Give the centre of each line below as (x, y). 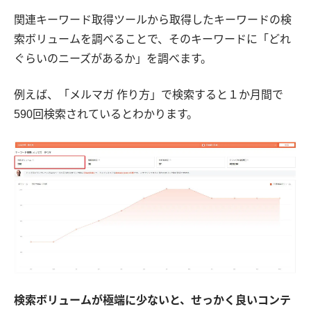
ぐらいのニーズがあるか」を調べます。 (113, 58)
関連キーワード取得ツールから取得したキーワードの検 (153, 19)
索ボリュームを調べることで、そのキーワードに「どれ (152, 39)
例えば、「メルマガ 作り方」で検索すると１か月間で (149, 94)
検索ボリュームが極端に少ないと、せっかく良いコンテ (152, 301)
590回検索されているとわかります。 (106, 114)
